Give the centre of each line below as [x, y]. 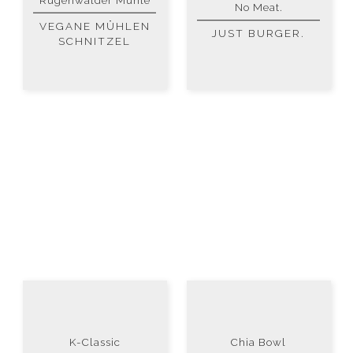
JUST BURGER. [258, 33]
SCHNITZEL [95, 41]
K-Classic [95, 342]
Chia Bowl [258, 342]
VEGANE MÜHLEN [95, 26]
